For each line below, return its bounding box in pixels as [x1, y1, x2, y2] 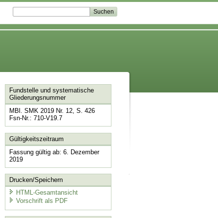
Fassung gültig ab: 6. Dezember [9, 148, 99, 156]
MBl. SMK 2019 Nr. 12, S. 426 [9, 107, 95, 115]
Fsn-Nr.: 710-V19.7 [9, 114, 62, 122]
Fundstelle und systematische [9, 87, 94, 94]
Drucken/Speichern [9, 176, 63, 184]
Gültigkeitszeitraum [9, 135, 64, 143]
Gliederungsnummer [9, 94, 66, 102]
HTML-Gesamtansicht [16, 188, 78, 196]
